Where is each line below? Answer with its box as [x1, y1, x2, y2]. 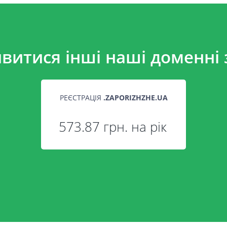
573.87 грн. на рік [58, 117, 167, 136]
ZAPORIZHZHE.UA [105, 92, 168, 102]
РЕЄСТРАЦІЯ [59, 92, 103, 102]
